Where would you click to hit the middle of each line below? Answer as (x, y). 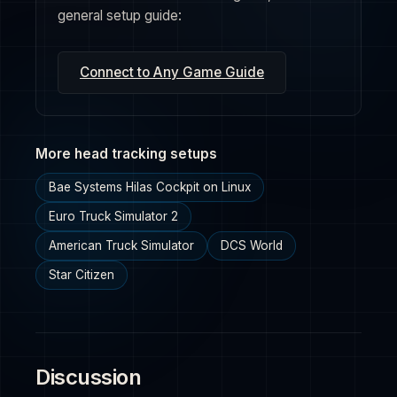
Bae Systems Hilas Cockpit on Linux (150, 187)
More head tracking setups (126, 154)
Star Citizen (82, 275)
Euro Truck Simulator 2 (113, 216)
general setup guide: (120, 16)
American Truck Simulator (121, 245)
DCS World (252, 245)
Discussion (89, 377)
